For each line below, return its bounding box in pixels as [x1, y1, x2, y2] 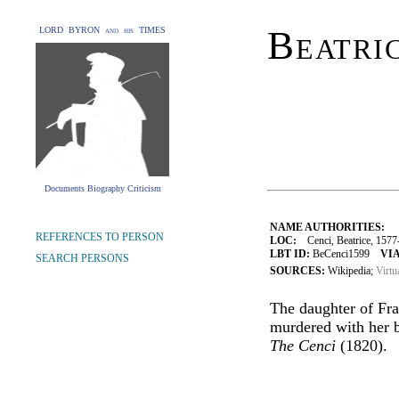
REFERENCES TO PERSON [36, 231, 164, 243]
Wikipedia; [328, 265, 376, 277]
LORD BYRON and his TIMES [39, 25, 166, 35]
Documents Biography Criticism [44, 183, 161, 193]
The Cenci [270, 337, 336, 354]
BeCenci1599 [310, 248, 380, 260]
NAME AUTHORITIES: [270, 221, 385, 233]
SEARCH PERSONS [36, 252, 129, 265]
